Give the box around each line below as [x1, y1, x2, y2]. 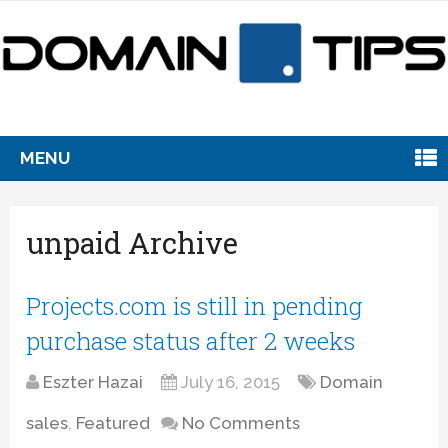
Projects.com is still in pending [26, 289, 363, 322]
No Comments [182, 412, 301, 433]
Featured [76, 412, 151, 433]
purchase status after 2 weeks [26, 324, 356, 357]
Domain [320, 371, 384, 392]
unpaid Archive [26, 223, 239, 262]
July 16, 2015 [181, 371, 281, 392]
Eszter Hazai [43, 371, 144, 392]
